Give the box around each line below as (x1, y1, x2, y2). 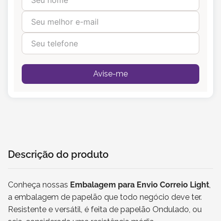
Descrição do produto (8, 148, 109, 160)
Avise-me (93, 69, 128, 78)
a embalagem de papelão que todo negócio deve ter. (8, 192, 202, 202)
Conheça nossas (8, 180, 70, 189)
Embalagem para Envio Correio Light (70, 180, 209, 189)
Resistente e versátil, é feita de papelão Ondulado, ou (8, 205, 202, 214)
